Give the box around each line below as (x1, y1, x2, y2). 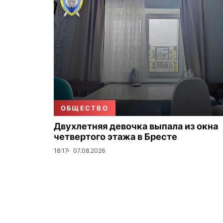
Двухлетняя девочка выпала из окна (54, 121, 218, 131)
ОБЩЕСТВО (61, 104, 109, 112)
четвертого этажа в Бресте (54, 131, 177, 142)
